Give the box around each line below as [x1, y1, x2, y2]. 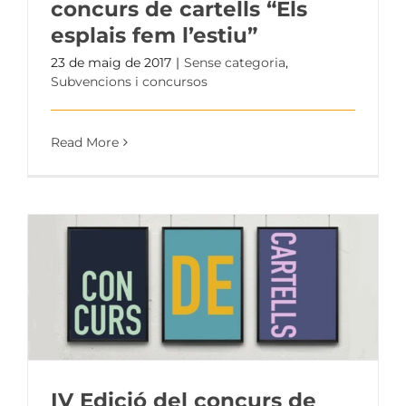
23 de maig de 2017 [51, 53, 171, 71]
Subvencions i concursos [51, 72, 208, 90]
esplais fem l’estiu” [51, 22, 257, 48]
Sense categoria [184, 53, 285, 71]
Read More [51, 133, 119, 150]
